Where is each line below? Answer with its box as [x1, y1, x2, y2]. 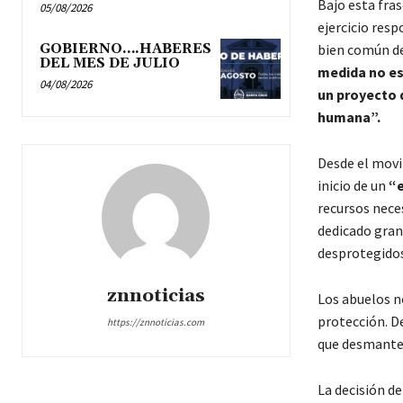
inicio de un [317, 176, 389, 195]
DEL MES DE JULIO [40, 55, 180, 73]
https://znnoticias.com [107, 316, 205, 329]
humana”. [317, 108, 381, 127]
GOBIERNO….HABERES [40, 40, 211, 58]
